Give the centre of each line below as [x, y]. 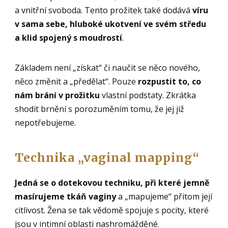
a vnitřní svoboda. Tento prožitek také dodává [104, 10]
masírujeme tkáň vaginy [66, 196]
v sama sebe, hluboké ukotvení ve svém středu [111, 24]
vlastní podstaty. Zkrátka [148, 95]
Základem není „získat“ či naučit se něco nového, [108, 67]
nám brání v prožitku [58, 95]
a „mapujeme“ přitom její [164, 196]
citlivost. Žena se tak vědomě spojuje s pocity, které [112, 210]
